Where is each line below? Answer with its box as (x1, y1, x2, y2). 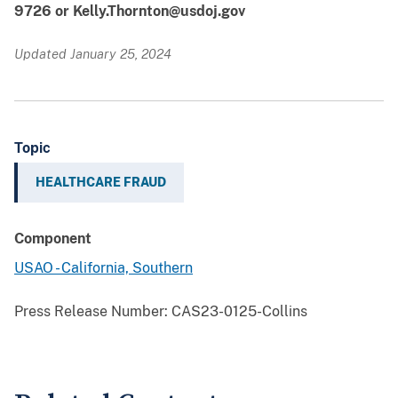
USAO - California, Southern (14, 259, 193, 277)
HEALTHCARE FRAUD (36, 175, 166, 190)
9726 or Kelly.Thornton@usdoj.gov (14, 3, 245, 20)
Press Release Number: (14, 303, 168, 321)
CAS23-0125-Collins (168, 303, 307, 321)
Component (14, 230, 92, 248)
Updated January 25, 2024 (14, 46, 171, 62)
